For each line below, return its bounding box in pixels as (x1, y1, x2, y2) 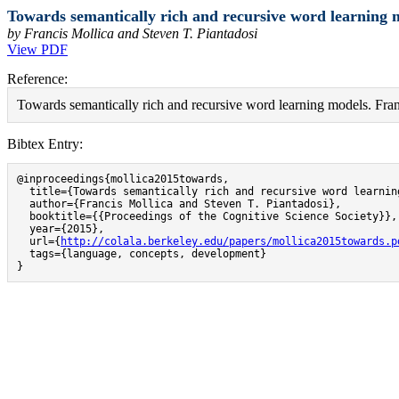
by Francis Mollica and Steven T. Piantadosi (7, 26, 257, 41)
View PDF (7, 42, 68, 57)
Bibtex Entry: (7, 136, 83, 151)
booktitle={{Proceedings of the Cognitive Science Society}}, (17, 210, 397, 223)
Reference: (7, 71, 68, 86)
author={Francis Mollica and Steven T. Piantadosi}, (17, 198, 341, 210)
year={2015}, (17, 223, 104, 235)
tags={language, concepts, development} (17, 248, 266, 260)
